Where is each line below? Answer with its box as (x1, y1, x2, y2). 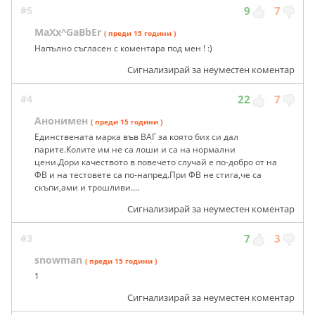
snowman (34, 253, 82, 267)
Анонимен (34, 114, 88, 128)
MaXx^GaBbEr (34, 25, 101, 39)
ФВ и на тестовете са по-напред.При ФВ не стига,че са (34, 169, 262, 181)
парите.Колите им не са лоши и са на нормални (34, 143, 236, 156)
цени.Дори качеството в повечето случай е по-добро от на (34, 156, 277, 169)
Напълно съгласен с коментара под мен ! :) (34, 42, 212, 55)
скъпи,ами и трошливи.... (34, 181, 139, 194)
